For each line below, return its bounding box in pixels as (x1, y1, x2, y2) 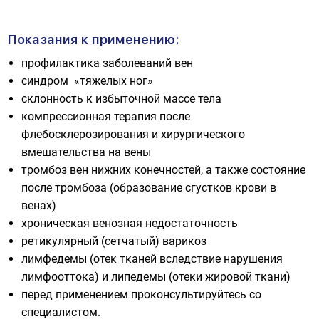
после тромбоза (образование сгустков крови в (21, 181, 276, 194)
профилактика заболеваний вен (21, 56, 193, 70)
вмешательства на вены (21, 145, 151, 159)
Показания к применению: (7, 32, 179, 47)
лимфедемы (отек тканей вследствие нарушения (21, 252, 283, 266)
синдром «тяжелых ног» (21, 74, 153, 88)
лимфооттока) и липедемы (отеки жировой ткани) (21, 270, 293, 283)
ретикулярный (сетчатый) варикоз (21, 234, 206, 248)
